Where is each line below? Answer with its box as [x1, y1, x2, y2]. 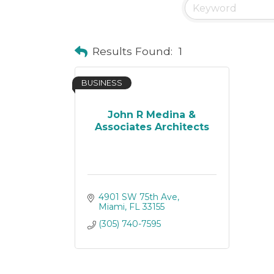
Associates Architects [94, 120, 209, 133]
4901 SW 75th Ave [98, 191, 177, 202]
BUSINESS [81, 78, 122, 87]
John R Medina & [108, 108, 196, 120]
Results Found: [92, 45, 172, 57]
